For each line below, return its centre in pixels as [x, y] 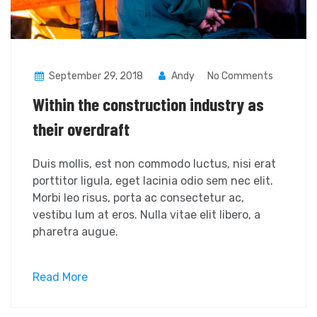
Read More [60, 277]
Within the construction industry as [148, 104]
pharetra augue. [75, 231]
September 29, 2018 [96, 76]
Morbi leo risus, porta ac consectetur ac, [138, 197]
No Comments [241, 76]
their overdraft [81, 128]
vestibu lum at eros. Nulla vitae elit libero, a [146, 214]
